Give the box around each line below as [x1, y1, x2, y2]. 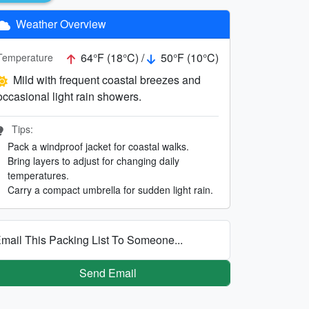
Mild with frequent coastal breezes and [13, 71, 201, 88]
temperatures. [8, 168, 69, 182]
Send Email [79, 264, 137, 281]
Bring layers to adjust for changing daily [8, 153, 179, 168]
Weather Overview [13, 15, 106, 32]
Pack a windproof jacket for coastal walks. [8, 139, 189, 153]
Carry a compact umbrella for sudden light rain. [8, 182, 213, 197]
